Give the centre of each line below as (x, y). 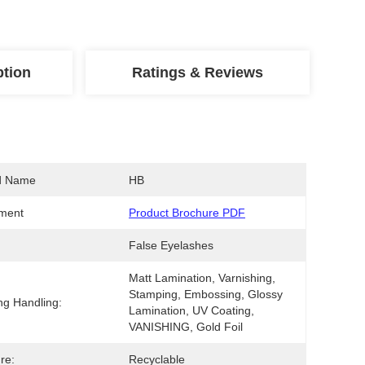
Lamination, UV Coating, (191, 310)
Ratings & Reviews (198, 73)
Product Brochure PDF (187, 213)
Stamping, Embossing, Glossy (206, 294)
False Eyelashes (171, 245)
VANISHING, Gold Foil (186, 327)
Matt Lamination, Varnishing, (202, 278)
